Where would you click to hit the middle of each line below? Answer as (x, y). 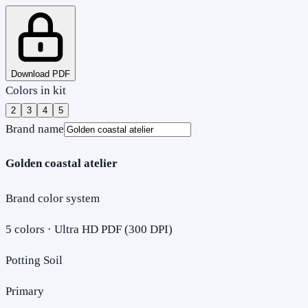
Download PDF (41, 74)
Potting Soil (34, 260)
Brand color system (53, 198)
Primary (25, 291)
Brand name (35, 129)
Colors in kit (36, 90)
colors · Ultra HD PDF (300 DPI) (92, 229)
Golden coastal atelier (62, 164)
